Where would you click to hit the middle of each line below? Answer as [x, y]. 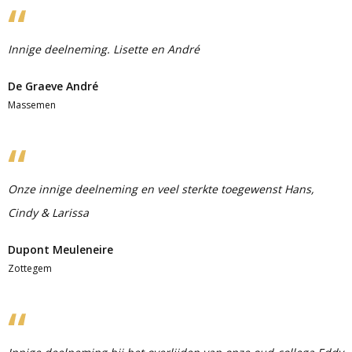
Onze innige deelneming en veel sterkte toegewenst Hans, [161, 189]
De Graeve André [53, 86]
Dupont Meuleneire [60, 249]
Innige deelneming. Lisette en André [104, 49]
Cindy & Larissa [48, 213]
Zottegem [30, 268]
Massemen [32, 105]
